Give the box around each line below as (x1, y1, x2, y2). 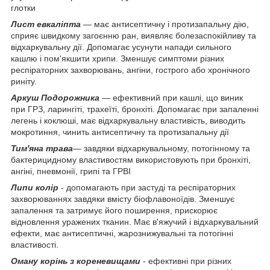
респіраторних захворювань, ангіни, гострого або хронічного (11, 65, 250, 75)
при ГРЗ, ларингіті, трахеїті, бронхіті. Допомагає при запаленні (11, 104, 259, 115)
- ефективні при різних (140, 256, 231, 266)
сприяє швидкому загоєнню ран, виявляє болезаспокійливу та (11, 31, 256, 41)
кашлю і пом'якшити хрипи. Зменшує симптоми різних (11, 54, 224, 64)
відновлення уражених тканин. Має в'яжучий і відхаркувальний (11, 217, 259, 227)
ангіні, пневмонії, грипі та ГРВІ (11, 166, 131, 177)
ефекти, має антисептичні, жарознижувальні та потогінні (11, 228, 233, 239)
